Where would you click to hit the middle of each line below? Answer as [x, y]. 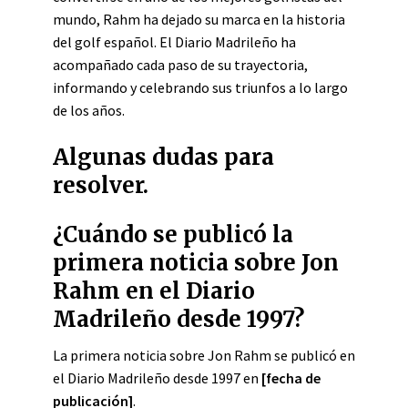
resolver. [101, 185]
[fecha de [291, 378]
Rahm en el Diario [154, 291]
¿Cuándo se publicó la [173, 235]
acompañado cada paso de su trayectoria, [180, 65]
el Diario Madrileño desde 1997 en [157, 378]
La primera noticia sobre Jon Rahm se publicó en [204, 355]
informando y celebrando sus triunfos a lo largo [200, 87]
